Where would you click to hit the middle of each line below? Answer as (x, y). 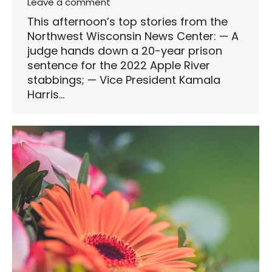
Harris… (46, 94)
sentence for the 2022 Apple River (119, 65)
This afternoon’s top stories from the (127, 21)
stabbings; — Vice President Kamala (124, 80)
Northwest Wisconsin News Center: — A (133, 36)
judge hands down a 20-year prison (125, 50)
